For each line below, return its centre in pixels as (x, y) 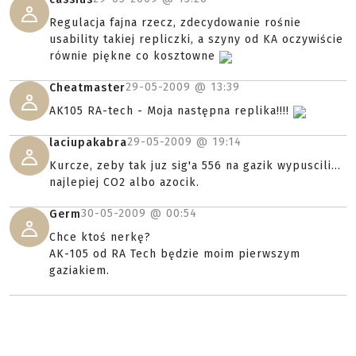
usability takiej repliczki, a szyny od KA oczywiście (196, 40)
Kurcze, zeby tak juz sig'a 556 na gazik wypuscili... (195, 166)
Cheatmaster (87, 88)
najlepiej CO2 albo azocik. (124, 183)
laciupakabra (88, 143)
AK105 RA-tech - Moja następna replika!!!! (171, 111)
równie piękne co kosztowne (134, 56)
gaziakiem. (79, 271)
